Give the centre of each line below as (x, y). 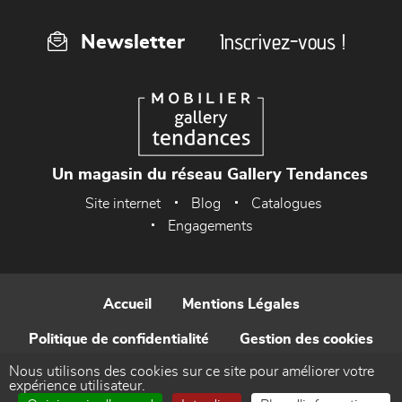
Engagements (210, 226)
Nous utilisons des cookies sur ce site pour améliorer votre (192, 371)
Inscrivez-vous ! (283, 42)
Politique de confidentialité (119, 339)
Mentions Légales (240, 304)
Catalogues (286, 204)
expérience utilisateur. (77, 386)
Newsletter (133, 42)
